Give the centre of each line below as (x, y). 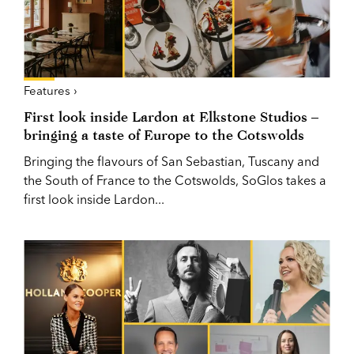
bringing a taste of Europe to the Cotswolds (164, 134)
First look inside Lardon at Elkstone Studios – (171, 116)
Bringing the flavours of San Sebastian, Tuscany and (171, 161)
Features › (51, 90)
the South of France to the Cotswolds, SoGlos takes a (175, 180)
